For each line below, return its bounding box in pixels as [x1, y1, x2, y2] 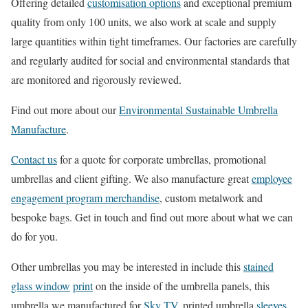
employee [252, 170, 292, 186]
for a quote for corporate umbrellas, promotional [57, 151, 266, 166]
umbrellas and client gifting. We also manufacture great [11, 170, 252, 186]
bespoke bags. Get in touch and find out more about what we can [11, 209, 293, 224]
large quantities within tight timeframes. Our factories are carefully [11, 33, 297, 48]
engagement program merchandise [11, 190, 159, 205]
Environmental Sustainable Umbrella [119, 102, 278, 117]
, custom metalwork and [159, 190, 263, 205]
